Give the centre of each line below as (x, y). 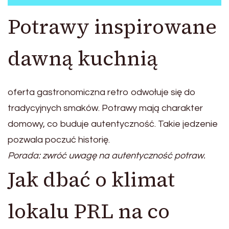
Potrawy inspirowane (112, 27)
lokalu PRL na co (89, 211)
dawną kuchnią (83, 59)
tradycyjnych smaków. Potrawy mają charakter (105, 108)
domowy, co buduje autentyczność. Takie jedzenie (113, 124)
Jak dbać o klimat (91, 180)
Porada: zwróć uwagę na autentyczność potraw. (107, 156)
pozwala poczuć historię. (59, 140)
